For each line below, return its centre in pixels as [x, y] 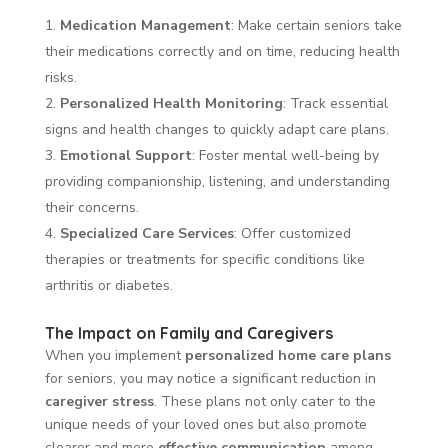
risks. [60, 77]
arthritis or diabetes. [108, 285]
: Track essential [335, 103]
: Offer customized [292, 233]
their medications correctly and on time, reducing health [222, 51]
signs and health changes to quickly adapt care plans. [216, 129]
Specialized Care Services [146, 233]
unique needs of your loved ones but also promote [205, 424]
